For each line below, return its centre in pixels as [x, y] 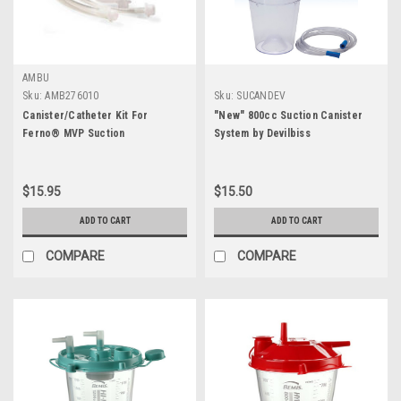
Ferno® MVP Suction [74, 133]
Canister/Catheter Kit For [85, 115]
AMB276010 [72, 96]
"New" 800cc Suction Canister [288, 115]
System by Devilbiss [262, 133]
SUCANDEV [261, 96]
